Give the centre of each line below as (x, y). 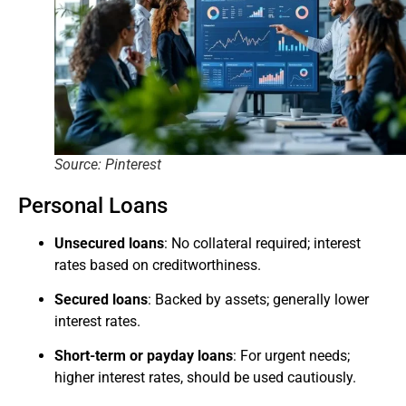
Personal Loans (93, 205)
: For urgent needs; (291, 356)
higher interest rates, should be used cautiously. (205, 378)
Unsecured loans (109, 243)
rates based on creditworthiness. (158, 265)
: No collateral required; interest (262, 243)
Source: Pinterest (108, 164)
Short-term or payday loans (144, 356)
